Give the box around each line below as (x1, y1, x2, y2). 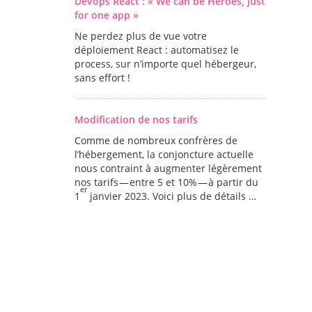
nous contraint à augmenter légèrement (74, 162, 262, 175)
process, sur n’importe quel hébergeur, (74, 57, 256, 70)
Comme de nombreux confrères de (74, 134, 237, 147)
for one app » (74, 8, 139, 22)
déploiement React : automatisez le (74, 43, 239, 56)
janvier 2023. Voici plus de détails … (86, 189, 256, 203)
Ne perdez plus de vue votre (74, 29, 207, 42)
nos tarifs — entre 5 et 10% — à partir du (74, 175, 258, 189)
